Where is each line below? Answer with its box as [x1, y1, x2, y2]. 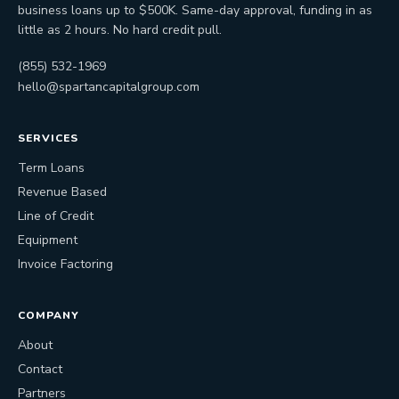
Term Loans [18, 159, 85, 176]
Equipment [18, 232, 77, 248]
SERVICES [18, 131, 78, 145]
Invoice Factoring [18, 256, 113, 273]
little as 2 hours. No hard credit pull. [18, 21, 222, 38]
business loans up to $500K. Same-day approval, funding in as [18, 2, 372, 19]
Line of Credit [18, 208, 94, 224]
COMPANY [18, 308, 79, 322]
